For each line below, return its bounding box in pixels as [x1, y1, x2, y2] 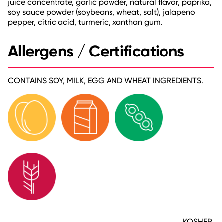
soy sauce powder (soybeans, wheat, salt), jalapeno [8, 7, 195, 17]
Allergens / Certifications [8, 41, 184, 60]
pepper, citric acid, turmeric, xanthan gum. [8, 17, 163, 27]
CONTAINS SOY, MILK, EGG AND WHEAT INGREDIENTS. [8, 75, 203, 85]
